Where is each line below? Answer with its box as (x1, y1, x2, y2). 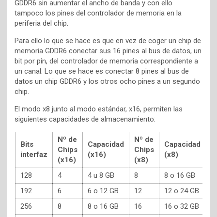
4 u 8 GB (88, 171, 114, 180)
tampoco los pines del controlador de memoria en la (15, 9, 182, 17)
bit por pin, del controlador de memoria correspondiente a (15, 57, 198, 65)
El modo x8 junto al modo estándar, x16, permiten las (15, 105, 183, 113)
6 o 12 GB (88, 186, 119, 195)
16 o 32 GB (164, 202, 199, 211)
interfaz (20, 150, 47, 159)
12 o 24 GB (164, 186, 199, 195)
